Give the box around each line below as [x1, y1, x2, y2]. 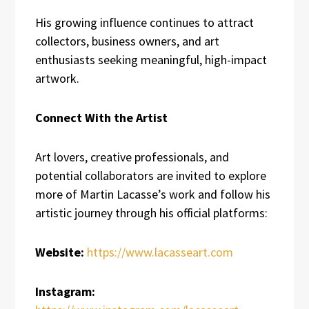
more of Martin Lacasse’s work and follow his [35, 186, 270, 202]
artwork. [35, 70, 79, 86]
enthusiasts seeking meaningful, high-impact [35, 51, 267, 68]
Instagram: [35, 283, 95, 299]
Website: [35, 243, 84, 260]
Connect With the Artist [35, 109, 168, 126]
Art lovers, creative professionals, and [35, 148, 229, 165]
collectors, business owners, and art [35, 32, 219, 49]
